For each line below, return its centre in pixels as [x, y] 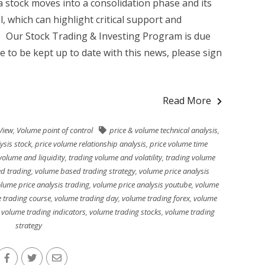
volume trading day [86, 198]
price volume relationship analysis [91, 144]
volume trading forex [156, 198]
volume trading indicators [43, 212]
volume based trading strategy [85, 171]
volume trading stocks [125, 212]
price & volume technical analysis [164, 130]
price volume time [179, 144]
